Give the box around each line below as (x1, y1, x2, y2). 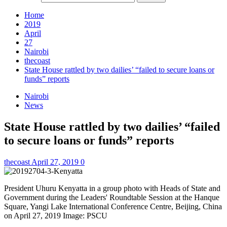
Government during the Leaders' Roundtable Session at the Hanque (4, 193, 219, 202)
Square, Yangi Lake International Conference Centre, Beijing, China (4, 202, 222, 211)
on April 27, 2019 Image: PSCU (4, 211, 107, 220)
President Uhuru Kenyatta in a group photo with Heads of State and (4, 183, 220, 193)
